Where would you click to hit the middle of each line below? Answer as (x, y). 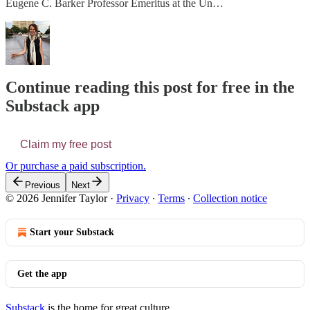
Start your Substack (72, 232)
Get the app (42, 274)
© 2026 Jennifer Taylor (56, 199)
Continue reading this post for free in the (150, 88)
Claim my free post (66, 145)
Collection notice (230, 199)
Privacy (133, 199)
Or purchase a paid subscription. (76, 166)
